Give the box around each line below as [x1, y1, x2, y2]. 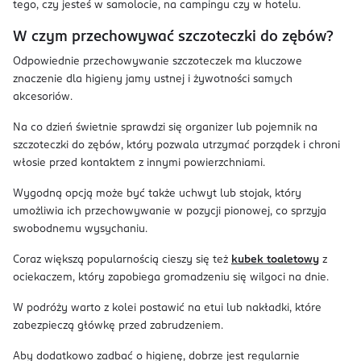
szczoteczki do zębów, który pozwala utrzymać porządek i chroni [13, 140, 340, 151]
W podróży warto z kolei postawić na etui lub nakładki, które [13, 303, 322, 313]
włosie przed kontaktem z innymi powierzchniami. [13, 158, 265, 168]
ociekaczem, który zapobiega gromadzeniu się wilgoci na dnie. [13, 272, 329, 283]
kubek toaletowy [231, 255, 319, 265]
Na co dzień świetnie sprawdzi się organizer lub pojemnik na [13, 122, 317, 133]
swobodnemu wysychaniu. [13, 224, 147, 234]
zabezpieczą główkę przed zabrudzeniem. [13, 321, 223, 331]
